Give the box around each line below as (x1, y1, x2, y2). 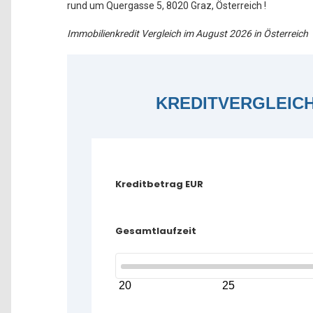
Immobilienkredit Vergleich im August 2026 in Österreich (67, 27, 308, 39)
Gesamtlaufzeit (115, 224, 197, 238)
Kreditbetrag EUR (115, 177, 204, 191)
